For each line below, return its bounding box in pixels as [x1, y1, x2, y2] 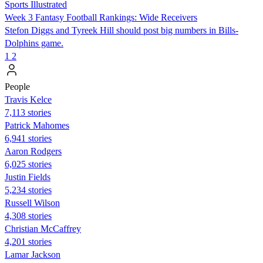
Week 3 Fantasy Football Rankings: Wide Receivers [5, 12, 197, 22]
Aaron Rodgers [5, 146, 62, 156]
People [5, 81, 30, 92]
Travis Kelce [5, 94, 52, 104]
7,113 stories [5, 107, 51, 117]
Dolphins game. [5, 38, 63, 48]
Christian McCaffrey [5, 223, 81, 234]
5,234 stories [5, 184, 52, 195]
